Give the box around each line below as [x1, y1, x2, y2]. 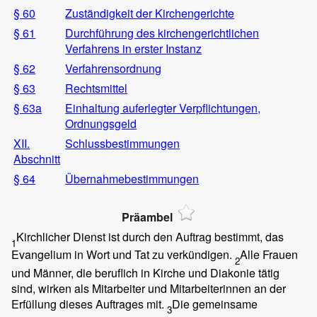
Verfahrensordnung [65, 59, 162, 76]
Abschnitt [13, 150, 61, 167]
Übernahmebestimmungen [65, 170, 200, 187]
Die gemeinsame [172, 295, 258, 312]
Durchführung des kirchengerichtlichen [65, 24, 260, 41]
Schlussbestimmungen [65, 134, 180, 151]
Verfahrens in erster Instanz [65, 40, 202, 57]
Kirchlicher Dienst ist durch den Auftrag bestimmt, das [16, 229, 284, 246]
